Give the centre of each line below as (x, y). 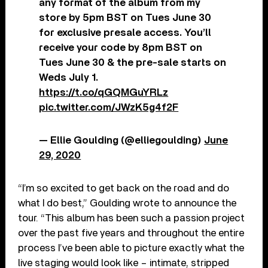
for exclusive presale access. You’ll (125, 32)
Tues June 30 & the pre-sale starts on (133, 62)
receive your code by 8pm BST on (121, 47)
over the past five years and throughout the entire (131, 233)
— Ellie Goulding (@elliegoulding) (122, 140)
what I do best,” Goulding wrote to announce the (127, 203)
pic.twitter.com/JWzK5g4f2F (109, 107)
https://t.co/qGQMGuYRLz (104, 92)
